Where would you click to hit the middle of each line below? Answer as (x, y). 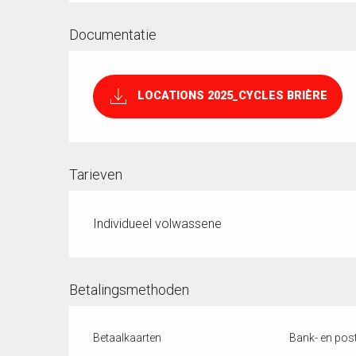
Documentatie (113, 35)
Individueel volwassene (158, 223)
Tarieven (96, 174)
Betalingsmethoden (130, 289)
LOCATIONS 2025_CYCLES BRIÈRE (232, 96)
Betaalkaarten (128, 337)
